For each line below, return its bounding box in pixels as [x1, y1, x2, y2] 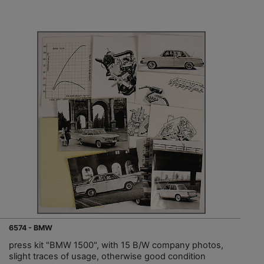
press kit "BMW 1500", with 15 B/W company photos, [9, 240, 223, 251]
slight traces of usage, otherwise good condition [9, 251, 206, 262]
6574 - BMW [9, 223, 52, 233]
